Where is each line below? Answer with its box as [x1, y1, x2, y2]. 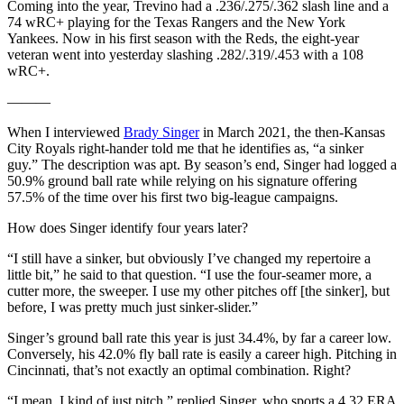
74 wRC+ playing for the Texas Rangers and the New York [7, 14, 345, 30]
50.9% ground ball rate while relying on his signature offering [7, 172, 357, 188]
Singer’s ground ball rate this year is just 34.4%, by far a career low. [7, 329, 391, 345]
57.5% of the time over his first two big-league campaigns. [7, 188, 338, 205]
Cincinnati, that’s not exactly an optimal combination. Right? [7, 362, 351, 378]
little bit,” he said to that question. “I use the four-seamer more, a [7, 266, 372, 282]
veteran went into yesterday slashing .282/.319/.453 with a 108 [7, 46, 363, 62]
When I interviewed [7, 124, 124, 140]
